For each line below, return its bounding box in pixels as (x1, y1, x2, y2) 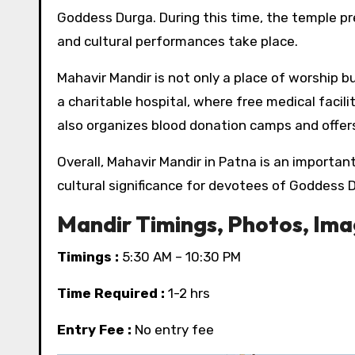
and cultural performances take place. (57, 33, 298, 49)
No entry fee (132, 322, 214, 338)
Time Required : (57, 285, 165, 301)
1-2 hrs (165, 285, 210, 301)
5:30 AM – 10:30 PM (119, 249, 241, 265)
